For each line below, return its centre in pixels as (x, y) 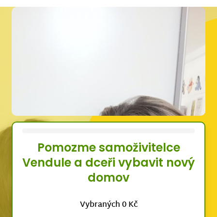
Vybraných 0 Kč (108, 205)
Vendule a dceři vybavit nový (108, 163)
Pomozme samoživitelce (108, 148)
